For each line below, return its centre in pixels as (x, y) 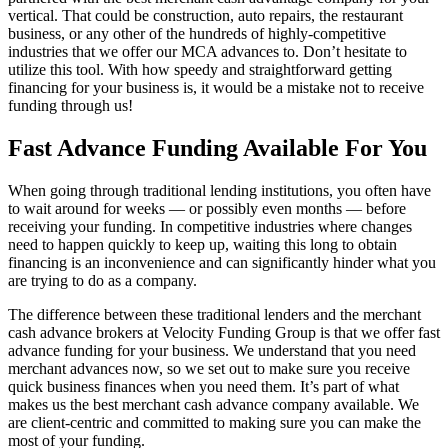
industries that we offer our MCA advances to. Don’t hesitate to (207, 51)
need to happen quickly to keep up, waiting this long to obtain (202, 244)
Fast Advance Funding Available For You (217, 147)
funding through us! (70, 105)
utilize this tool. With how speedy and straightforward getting (200, 69)
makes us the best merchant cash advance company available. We (213, 404)
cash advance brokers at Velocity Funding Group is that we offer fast (224, 332)
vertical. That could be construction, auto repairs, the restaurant (205, 15)
